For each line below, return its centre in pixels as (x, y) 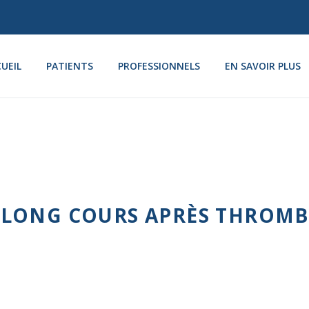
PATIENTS (70, 66)
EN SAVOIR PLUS (263, 66)
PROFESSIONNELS (159, 66)
